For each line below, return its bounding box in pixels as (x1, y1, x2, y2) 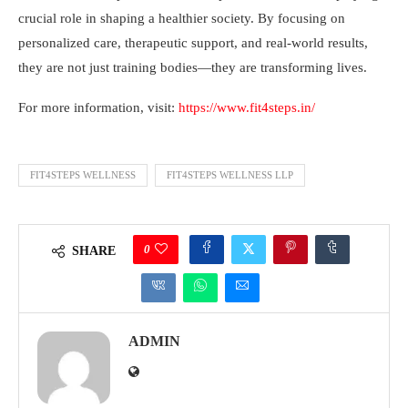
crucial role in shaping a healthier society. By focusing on (18, 10, 345, 25)
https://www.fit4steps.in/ (178, 99, 315, 115)
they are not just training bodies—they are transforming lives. (18, 59, 367, 75)
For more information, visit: (18, 99, 178, 115)
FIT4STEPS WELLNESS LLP (167, 168, 293, 180)
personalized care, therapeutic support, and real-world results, (18, 35, 368, 50)
